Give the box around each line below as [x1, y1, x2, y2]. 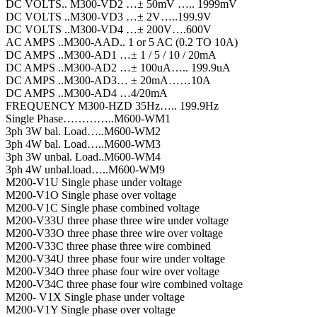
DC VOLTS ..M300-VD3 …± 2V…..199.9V [6, 11, 212, 23]
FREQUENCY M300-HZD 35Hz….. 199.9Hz [6, 100, 219, 113]
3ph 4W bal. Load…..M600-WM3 [6, 138, 161, 151]
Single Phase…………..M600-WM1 [6, 113, 171, 125]
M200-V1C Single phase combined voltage [6, 202, 200, 214]
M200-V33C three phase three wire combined [6, 240, 211, 253]
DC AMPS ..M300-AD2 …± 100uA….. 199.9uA [6, 62, 231, 74]
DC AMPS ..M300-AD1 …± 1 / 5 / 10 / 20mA [6, 49, 217, 62]
